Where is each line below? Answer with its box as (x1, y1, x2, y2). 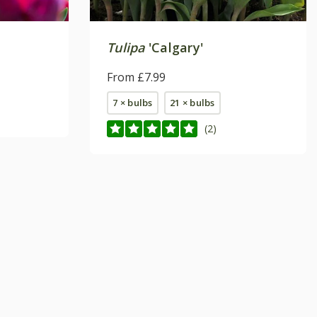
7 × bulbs (113, 96, 153, 109)
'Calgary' (144, 38, 204, 56)
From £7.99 (107, 69, 166, 85)
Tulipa (107, 38, 145, 56)
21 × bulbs (170, 96, 215, 109)
